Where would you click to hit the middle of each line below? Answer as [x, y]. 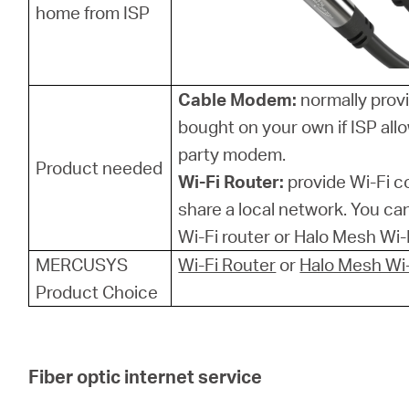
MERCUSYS [82, 264]
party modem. [232, 154]
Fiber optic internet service [146, 376]
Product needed [100, 168]
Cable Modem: [238, 99]
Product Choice [97, 292]
